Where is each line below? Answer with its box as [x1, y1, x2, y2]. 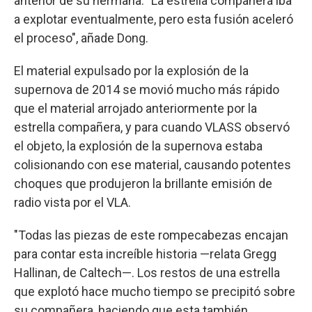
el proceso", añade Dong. [14, 30, 148, 45]
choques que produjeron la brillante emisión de [14, 175, 272, 191]
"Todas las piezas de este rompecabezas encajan [14, 227, 288, 242]
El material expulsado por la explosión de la [14, 63, 249, 78]
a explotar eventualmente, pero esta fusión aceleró [14, 11, 293, 26]
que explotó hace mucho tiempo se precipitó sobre [14, 283, 295, 299]
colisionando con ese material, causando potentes [14, 157, 291, 172]
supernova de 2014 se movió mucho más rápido [14, 81, 279, 97]
